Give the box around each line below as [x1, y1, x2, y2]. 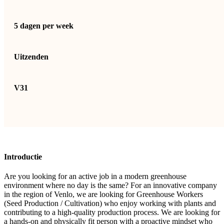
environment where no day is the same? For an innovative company [4, 181, 217, 190]
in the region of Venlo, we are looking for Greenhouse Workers [4, 190, 203, 199]
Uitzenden [14, 52, 48, 61]
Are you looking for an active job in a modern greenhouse [4, 172, 186, 181]
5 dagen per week [14, 21, 73, 30]
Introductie [4, 152, 42, 161]
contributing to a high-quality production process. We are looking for [4, 208, 220, 217]
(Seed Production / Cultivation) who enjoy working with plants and [4, 199, 216, 208]
